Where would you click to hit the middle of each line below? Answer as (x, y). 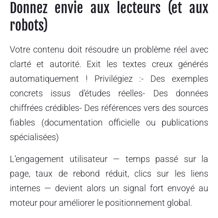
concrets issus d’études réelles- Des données (109, 93)
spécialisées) (34, 137)
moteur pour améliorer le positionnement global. (101, 202)
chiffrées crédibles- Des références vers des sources (109, 108)
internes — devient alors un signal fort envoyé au (109, 188)
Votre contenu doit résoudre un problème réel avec (109, 50)
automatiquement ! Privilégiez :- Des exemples (109, 79)
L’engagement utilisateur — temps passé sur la (109, 159)
